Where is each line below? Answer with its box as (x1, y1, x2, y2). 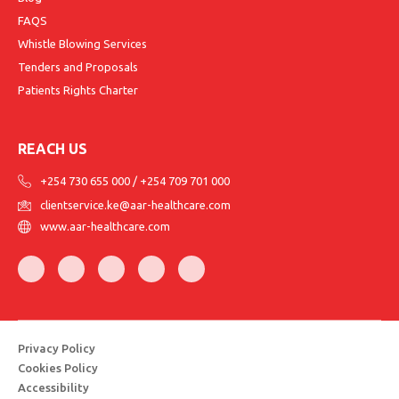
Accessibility (18, 381, 89, 395)
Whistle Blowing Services (18, 37, 147, 51)
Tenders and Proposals (18, 61, 138, 74)
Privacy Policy (18, 342, 95, 355)
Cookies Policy (18, 362, 98, 375)
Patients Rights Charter (18, 84, 138, 97)
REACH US (18, 141, 87, 158)
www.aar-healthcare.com (40, 220, 170, 233)
